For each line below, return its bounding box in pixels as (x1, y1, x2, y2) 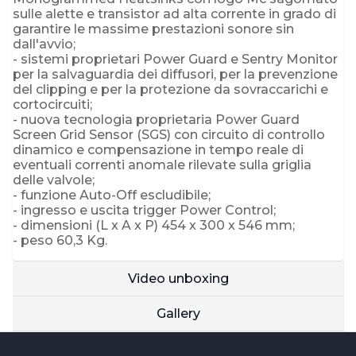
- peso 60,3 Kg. (13, 232, 107, 248)
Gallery (156, 305, 200, 321)
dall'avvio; (13, 36, 75, 52)
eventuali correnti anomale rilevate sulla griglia (13, 157, 311, 172)
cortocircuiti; (13, 96, 92, 112)
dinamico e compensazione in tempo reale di (13, 141, 304, 157)
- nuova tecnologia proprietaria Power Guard (13, 111, 300, 127)
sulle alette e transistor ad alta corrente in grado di (13, 6, 336, 21)
